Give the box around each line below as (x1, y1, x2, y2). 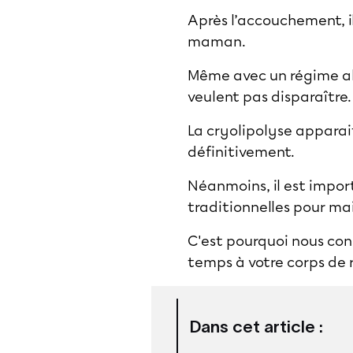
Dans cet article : (189, 318, 323, 336)
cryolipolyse (206, 122, 292, 139)
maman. (188, 33, 249, 50)
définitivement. (188, 143, 295, 161)
